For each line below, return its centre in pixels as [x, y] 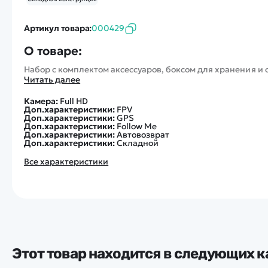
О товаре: [53, 51]
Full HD [74, 101]
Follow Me [137, 126]
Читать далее [52, 80]
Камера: [42, 101]
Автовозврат [143, 135]
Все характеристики [66, 162]
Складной [138, 143]
